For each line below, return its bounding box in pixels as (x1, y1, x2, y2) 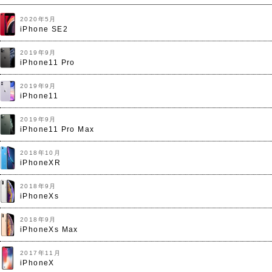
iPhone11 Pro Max (20, 125, 95, 134)
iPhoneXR (20, 158, 61, 167)
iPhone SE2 (20, 25, 68, 33)
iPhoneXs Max (20, 225, 78, 234)
